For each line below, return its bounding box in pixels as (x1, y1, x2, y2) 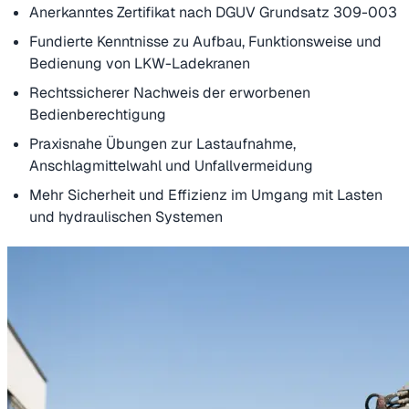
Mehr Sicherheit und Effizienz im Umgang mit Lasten (29, 184, 383, 204)
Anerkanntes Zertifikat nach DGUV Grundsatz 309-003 (29, 2, 397, 22)
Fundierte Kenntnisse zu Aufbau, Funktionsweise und (29, 31, 382, 51)
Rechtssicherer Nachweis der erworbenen (29, 82, 310, 102)
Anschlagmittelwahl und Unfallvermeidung (29, 155, 313, 175)
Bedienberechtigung (29, 104, 166, 124)
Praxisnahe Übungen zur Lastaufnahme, (29, 133, 296, 153)
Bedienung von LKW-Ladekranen (29, 53, 250, 73)
